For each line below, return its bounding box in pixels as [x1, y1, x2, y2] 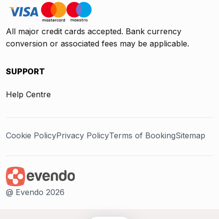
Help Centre [6, 89, 51, 99]
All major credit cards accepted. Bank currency [6, 26, 181, 36]
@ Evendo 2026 [6, 187, 65, 197]
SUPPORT [6, 66, 45, 76]
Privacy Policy [56, 130, 109, 140]
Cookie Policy [6, 130, 56, 140]
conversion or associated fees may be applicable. [6, 38, 189, 48]
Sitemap [175, 130, 205, 140]
